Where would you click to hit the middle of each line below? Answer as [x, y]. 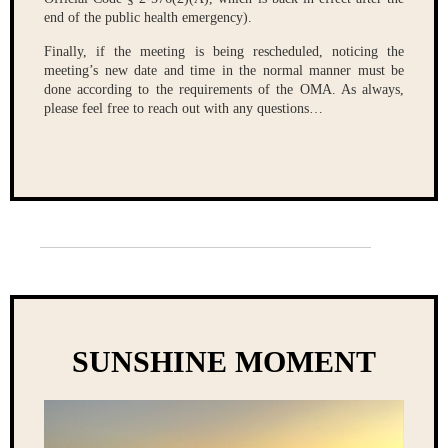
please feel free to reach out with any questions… [183, 108]
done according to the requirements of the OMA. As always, [224, 89]
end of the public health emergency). [148, 17]
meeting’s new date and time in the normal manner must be [224, 70]
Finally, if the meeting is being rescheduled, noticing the [224, 51]
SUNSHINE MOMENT [224, 361]
